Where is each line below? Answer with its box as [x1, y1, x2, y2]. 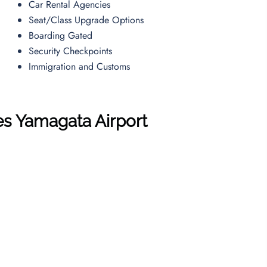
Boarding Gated [29, 28, 96, 42]
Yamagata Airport [15, 111, 147, 131]
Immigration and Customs [29, 59, 131, 73]
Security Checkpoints [29, 44, 116, 58]
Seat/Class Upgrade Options [29, 13, 147, 27]
